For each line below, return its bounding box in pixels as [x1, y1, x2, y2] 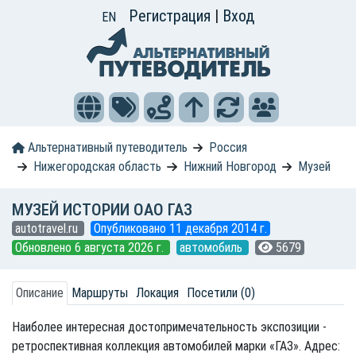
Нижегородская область [33, 159, 162, 174]
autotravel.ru [15, 221, 81, 236]
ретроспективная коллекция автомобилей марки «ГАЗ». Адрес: [12, 339, 340, 354]
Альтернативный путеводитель [24, 140, 188, 155]
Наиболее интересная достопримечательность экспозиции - [12, 319, 327, 335]
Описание [16, 285, 64, 300]
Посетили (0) [187, 285, 255, 300]
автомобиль [180, 240, 246, 255]
